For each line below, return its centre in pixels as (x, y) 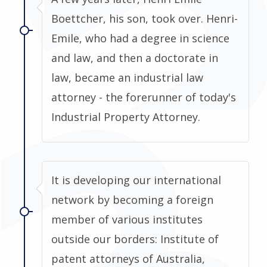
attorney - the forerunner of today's (144, 97)
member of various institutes (127, 219)
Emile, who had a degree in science (140, 38)
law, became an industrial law (127, 77)
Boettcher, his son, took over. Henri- (145, 18)
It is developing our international (136, 180)
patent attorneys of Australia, (128, 258)
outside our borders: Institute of (135, 239)
